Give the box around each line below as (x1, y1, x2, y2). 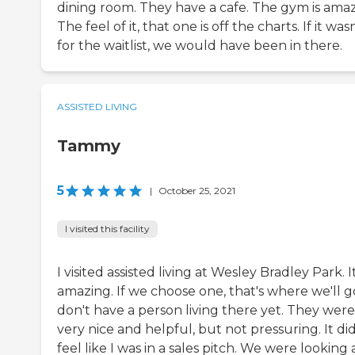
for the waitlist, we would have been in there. (57, 38, 342, 54)
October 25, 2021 (158, 185, 235, 197)
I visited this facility (65, 223, 150, 235)
